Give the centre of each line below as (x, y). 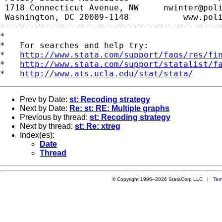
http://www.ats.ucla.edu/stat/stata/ (107, 73)
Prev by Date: (45, 99)
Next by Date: (45, 108)
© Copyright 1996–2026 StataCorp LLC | (162, 179)
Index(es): (37, 135)
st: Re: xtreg (98, 126)
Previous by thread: (55, 117)
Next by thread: (47, 126)
